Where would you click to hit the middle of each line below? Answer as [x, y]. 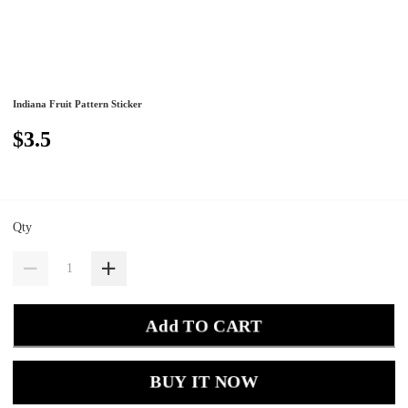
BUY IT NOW [204, 382]
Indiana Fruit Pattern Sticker [78, 104]
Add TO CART [204, 325]
